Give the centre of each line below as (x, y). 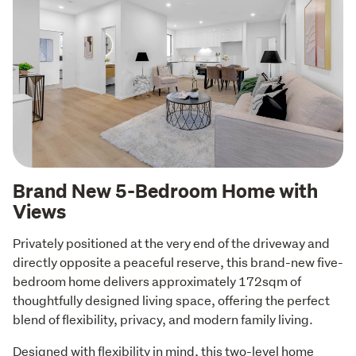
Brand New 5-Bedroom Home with (165, 190)
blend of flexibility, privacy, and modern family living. (163, 319)
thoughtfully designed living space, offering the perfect (171, 300)
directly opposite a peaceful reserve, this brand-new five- (178, 262)
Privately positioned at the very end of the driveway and (171, 243)
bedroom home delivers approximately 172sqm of (157, 281)
